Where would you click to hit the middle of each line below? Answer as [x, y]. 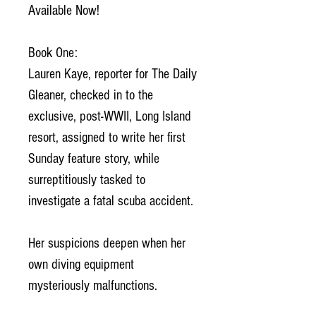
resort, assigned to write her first [107, 137]
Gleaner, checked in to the [91, 95]
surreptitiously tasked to [87, 180]
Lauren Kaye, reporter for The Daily [113, 74]
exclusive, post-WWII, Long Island [110, 116]
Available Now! [64, 10]
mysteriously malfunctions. [93, 285]
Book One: [53, 53]
